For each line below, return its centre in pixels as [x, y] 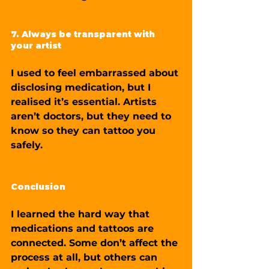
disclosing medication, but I [82, 87]
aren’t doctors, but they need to [92, 116]
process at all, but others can [86, 257]
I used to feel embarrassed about [96, 73]
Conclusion [38, 186]
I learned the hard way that [82, 214]
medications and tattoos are [84, 228]
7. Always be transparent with [84, 34]
